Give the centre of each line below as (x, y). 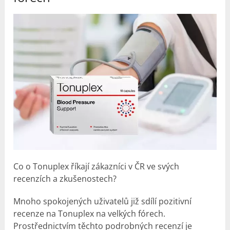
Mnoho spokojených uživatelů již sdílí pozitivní (103, 201)
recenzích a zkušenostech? (65, 179)
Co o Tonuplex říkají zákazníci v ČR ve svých (97, 166)
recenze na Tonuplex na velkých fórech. (90, 214)
